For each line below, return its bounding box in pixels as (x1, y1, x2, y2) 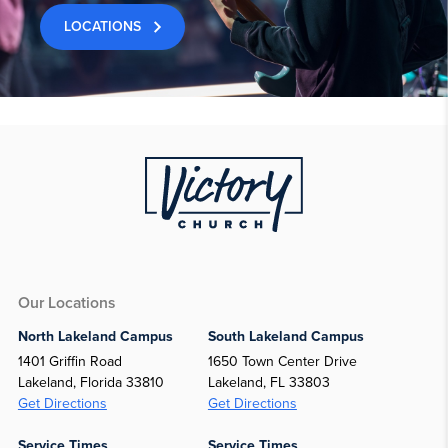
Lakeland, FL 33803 (207, 373, 330, 391)
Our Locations (17, 294, 115, 313)
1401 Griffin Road (17, 352, 122, 370)
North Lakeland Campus (17, 328, 173, 346)
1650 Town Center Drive (207, 352, 357, 370)
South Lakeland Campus (207, 328, 364, 346)
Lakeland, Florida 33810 (17, 373, 164, 391)
